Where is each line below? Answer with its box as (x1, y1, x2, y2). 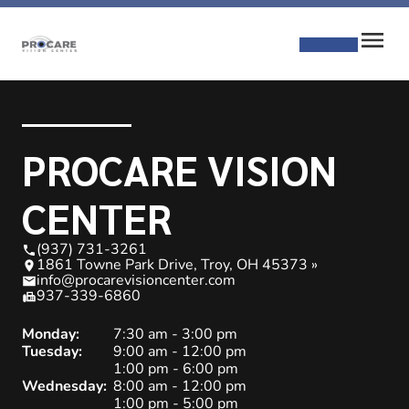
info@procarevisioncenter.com (37, 270, 236, 290)
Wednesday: (22, 376, 107, 396)
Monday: (22, 324, 79, 344)
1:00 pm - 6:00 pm (113, 359, 238, 379)
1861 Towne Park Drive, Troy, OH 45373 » (37, 255, 318, 275)
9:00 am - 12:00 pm (113, 341, 246, 362)
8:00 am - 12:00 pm (113, 376, 246, 396)
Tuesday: (22, 341, 82, 362)
